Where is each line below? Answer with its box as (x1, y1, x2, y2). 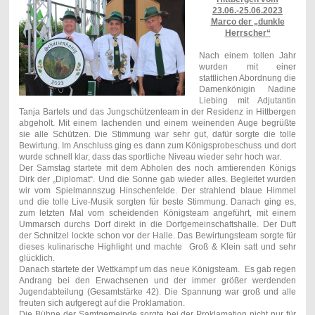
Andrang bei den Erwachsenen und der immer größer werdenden (18, 276, 297, 286)
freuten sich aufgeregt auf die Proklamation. (18, 298, 185, 309)
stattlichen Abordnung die (198, 73, 297, 84)
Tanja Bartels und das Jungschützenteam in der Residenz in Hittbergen (18, 107, 297, 117)
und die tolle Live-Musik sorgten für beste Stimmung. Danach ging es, (18, 197, 297, 207)
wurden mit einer (198, 62, 297, 72)
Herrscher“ (224, 28, 271, 39)
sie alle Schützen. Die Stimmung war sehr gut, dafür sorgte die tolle (18, 129, 297, 140)
